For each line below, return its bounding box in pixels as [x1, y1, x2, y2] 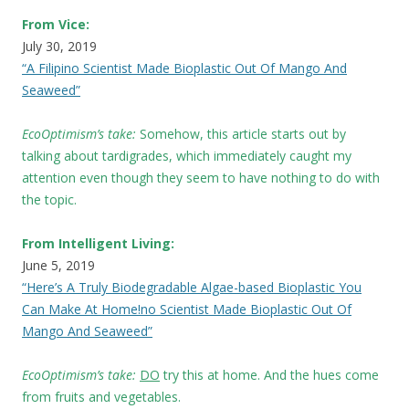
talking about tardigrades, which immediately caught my [22, 146, 351, 164]
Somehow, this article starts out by [140, 124, 346, 142]
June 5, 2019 [22, 256, 95, 274]
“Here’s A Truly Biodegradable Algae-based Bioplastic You [22, 278, 362, 296]
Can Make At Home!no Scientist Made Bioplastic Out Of [22, 299, 351, 318]
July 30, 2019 [22, 37, 97, 55]
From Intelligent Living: [22, 234, 174, 252]
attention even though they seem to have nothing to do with [22, 168, 380, 186]
